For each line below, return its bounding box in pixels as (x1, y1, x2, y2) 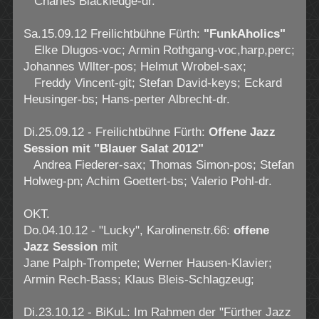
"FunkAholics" (203, 27, 286, 41)
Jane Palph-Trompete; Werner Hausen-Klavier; (23, 256, 272, 271)
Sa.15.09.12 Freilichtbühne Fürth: (23, 27, 204, 41)
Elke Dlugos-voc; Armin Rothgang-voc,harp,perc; (23, 43, 295, 58)
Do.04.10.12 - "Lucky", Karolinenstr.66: (23, 224, 234, 238)
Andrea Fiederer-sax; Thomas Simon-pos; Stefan (23, 158, 294, 172)
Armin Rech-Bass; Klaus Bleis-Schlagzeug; (23, 273, 254, 287)
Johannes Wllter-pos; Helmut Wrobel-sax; (23, 60, 246, 74)
